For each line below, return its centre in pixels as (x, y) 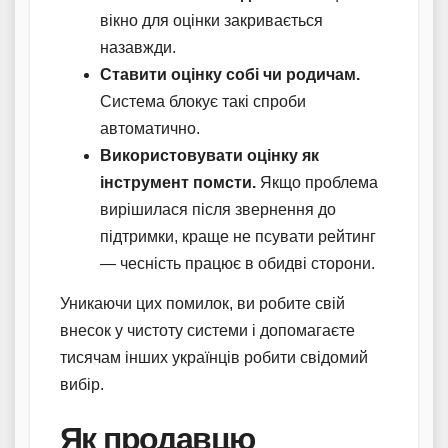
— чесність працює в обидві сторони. (237, 263)
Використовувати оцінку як (209, 155)
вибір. (82, 384)
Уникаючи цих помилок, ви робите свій (202, 303)
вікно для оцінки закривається (211, 20)
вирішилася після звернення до (218, 209)
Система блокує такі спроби (203, 101)
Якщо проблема (317, 182)
